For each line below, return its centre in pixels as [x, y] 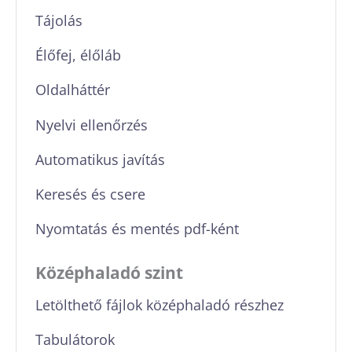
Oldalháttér [73, 90]
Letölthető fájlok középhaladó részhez [160, 305]
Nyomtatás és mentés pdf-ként [137, 229]
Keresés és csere [91, 193]
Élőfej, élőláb [79, 55]
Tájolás [59, 20]
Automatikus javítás [101, 159]
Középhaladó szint [109, 272]
